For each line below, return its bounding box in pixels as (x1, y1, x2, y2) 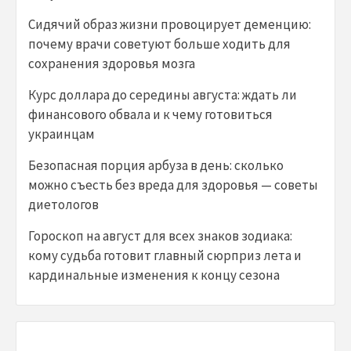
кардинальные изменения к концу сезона (28, 266, 280, 284)
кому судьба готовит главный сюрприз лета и (28, 247, 302, 265)
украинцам (28, 125, 95, 143)
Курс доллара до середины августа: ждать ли (28, 86, 297, 104)
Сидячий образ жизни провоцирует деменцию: (28, 16, 311, 34)
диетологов (28, 196, 99, 214)
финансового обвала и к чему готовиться (28, 106, 273, 124)
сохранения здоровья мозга (28, 55, 195, 73)
